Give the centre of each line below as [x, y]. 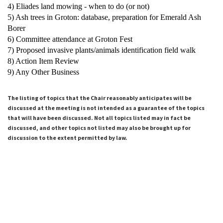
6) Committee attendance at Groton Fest [70, 39]
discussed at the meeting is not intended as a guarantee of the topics [106, 108]
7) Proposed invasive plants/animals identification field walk [102, 50]
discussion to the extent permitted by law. [67, 138]
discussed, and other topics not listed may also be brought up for [99, 128]
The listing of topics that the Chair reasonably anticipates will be [100, 98]
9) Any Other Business [43, 72]
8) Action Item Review [43, 61]
